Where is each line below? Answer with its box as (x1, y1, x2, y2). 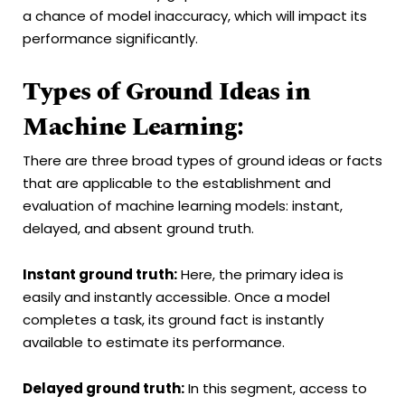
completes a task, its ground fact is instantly (23, 309, 324, 329)
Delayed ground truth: (23, 379, 184, 399)
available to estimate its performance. (23, 332, 285, 352)
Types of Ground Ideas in (23, 71, 310, 111)
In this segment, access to (184, 379, 367, 399)
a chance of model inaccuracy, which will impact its (23, 6, 367, 26)
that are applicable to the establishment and (23, 173, 331, 193)
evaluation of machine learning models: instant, (23, 195, 343, 215)
